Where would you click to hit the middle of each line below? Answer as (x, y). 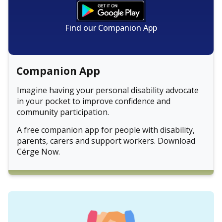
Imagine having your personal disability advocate (108, 90)
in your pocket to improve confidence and (94, 101)
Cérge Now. (38, 151)
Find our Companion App (111, 28)
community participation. (63, 112)
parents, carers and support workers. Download (106, 140)
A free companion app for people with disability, (106, 130)
